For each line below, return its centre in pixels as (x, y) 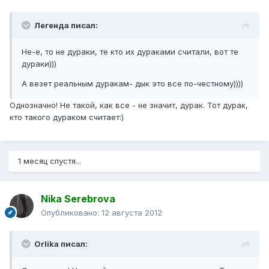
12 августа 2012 (132, 213)
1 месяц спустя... (50, 161)
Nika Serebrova (78, 199)
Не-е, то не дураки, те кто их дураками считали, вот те (130, 52)
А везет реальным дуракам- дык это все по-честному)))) (132, 84)
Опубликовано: (71, 213)
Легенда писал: (66, 26)
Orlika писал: (61, 244)
